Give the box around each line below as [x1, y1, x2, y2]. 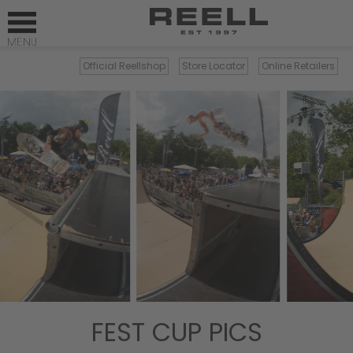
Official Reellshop [83, 59, 165, 72]
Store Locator [182, 59, 245, 72]
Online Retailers [262, 59, 335, 72]
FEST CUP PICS [91, 314, 262, 350]
